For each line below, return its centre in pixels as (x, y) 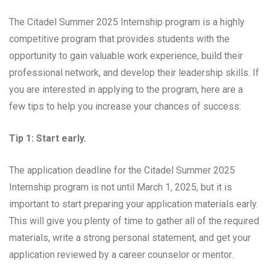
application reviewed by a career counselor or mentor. (121, 255)
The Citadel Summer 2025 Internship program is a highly (127, 22)
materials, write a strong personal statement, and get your (130, 238)
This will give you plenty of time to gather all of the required (134, 221)
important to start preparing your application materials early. (133, 204)
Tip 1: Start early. (48, 139)
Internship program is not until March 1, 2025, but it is (121, 187)
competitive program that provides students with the (119, 39)
